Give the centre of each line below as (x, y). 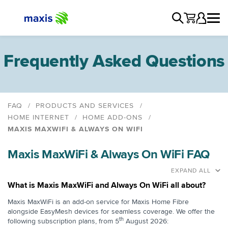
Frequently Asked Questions (114, 61)
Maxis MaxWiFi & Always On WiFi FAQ (109, 154)
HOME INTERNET (38, 117)
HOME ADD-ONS (113, 117)
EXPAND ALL (191, 171)
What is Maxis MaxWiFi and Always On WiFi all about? (107, 185)
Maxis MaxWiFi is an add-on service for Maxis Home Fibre (98, 202)
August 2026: (146, 221)
